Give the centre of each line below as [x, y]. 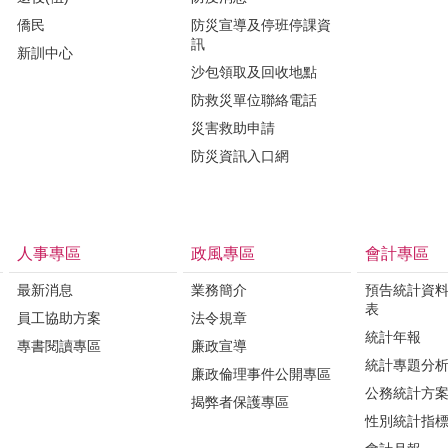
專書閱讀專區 [59, 346]
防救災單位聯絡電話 [254, 100]
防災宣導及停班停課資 [261, 25]
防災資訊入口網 [240, 156]
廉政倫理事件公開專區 [261, 374]
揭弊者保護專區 [240, 402]
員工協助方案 [59, 318]
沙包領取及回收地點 [254, 72]
